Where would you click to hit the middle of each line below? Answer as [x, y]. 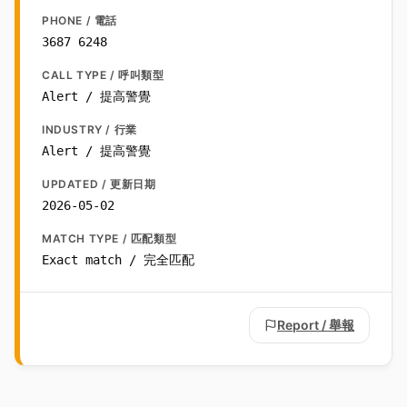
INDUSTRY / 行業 [89, 130]
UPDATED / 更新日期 [99, 184]
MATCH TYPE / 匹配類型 [109, 239]
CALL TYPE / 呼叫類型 [103, 75]
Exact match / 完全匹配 [118, 260]
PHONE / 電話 [79, 21]
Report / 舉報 [316, 325]
